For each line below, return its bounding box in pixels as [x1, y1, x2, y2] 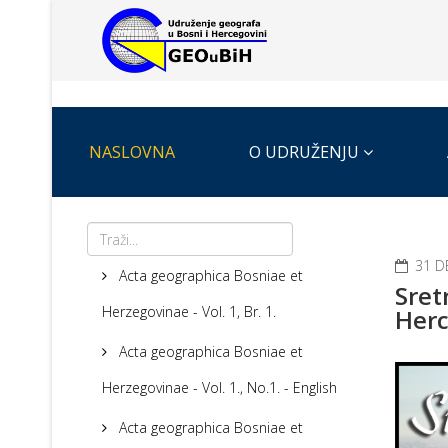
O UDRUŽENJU [249, 141, 359, 164]
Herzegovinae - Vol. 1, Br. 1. [102, 302, 276, 322]
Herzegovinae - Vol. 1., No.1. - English [102, 378, 337, 398]
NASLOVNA [89, 141, 175, 164]
